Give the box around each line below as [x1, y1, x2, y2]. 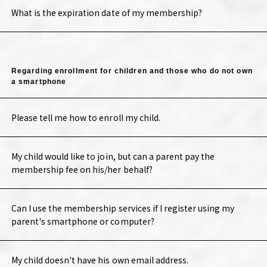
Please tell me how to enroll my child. [11, 111, 160, 124]
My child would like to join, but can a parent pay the [11, 150, 215, 163]
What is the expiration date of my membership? [11, 7, 203, 19]
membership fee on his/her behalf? [11, 163, 153, 176]
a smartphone [11, 77, 67, 86]
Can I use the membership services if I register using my [11, 202, 235, 215]
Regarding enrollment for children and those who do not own [11, 67, 253, 76]
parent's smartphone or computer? [11, 215, 154, 228]
